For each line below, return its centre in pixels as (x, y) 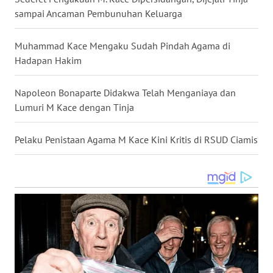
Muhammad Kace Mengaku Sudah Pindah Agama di (122, 46)
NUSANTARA (47, 40)
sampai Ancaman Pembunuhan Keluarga (98, 14)
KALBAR (39, 220)
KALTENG (41, 265)
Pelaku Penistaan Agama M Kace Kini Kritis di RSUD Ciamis (136, 140)
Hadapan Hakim (48, 61)
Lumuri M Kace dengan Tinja (74, 108)
